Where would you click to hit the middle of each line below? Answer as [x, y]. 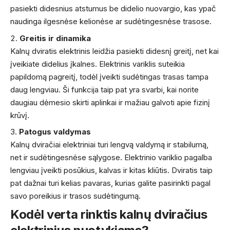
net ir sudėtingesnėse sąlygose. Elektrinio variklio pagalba [111, 158]
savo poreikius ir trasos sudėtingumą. [75, 196]
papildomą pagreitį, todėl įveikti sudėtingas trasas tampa [109, 76]
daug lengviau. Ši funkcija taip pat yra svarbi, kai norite [104, 89]
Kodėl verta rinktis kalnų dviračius [109, 214]
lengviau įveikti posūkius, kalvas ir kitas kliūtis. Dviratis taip [111, 170]
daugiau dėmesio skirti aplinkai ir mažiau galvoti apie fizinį [110, 102]
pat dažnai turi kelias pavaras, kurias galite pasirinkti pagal [110, 183]
